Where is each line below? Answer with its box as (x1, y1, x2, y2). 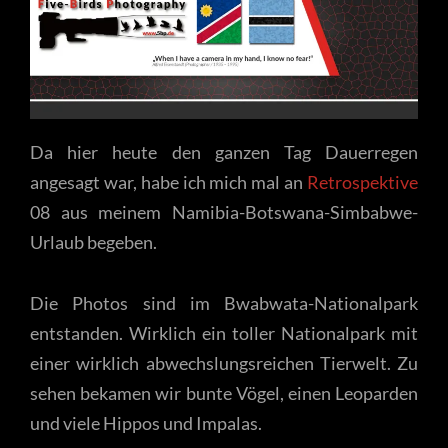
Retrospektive (307, 170, 418, 193)
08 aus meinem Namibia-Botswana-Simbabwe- (30, 200, 418, 223)
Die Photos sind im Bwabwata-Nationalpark (30, 292, 418, 315)
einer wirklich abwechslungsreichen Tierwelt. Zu (30, 352, 418, 375)
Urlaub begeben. (30, 230, 157, 253)
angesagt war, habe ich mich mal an (30, 170, 307, 193)
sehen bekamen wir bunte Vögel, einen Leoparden (30, 382, 418, 405)
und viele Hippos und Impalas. (30, 412, 262, 435)
